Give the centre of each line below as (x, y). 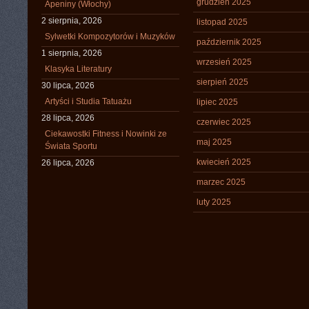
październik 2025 (229, 42)
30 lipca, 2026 (68, 86)
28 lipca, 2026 (68, 118)
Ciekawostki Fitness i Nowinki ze (106, 134)
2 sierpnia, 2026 (72, 21)
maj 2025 (214, 142)
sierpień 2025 (222, 82)
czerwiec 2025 (224, 122)
